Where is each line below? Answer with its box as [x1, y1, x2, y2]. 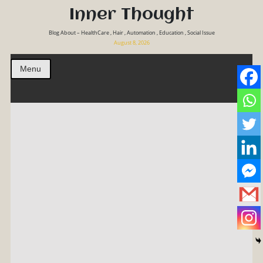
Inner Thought [69, 6, 194, 23]
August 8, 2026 [113, 39, 150, 46]
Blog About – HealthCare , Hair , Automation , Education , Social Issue [48, 29, 215, 36]
